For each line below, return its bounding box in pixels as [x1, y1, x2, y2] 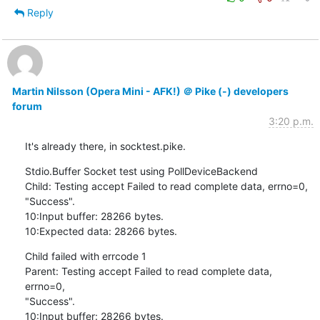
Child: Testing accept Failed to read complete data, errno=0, [24, 179, 308, 192]
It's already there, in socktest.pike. [24, 139, 186, 152]
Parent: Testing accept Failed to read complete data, [24, 264, 272, 277]
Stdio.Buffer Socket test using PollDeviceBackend [24, 164, 258, 177]
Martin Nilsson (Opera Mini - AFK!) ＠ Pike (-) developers [11, 84, 289, 97]
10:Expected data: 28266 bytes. [24, 224, 177, 237]
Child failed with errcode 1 [24, 249, 146, 262]
